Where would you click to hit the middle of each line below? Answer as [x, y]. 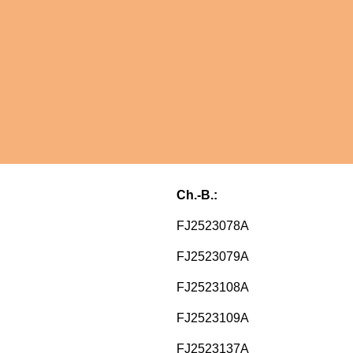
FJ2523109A [213, 318]
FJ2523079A [213, 257]
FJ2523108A [213, 288]
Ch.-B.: [197, 195]
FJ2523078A [213, 226]
